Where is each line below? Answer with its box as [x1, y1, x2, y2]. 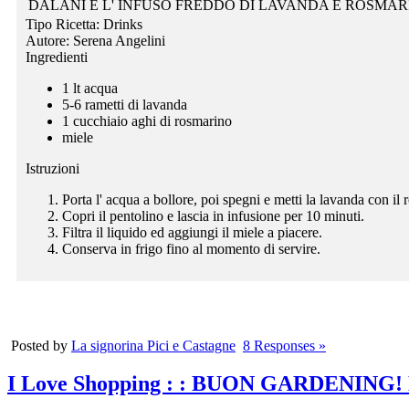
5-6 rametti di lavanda [62, 96, 187, 112]
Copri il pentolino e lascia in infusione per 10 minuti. [62, 207, 364, 224]
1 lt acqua [62, 79, 118, 96]
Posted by [11, 337, 71, 353]
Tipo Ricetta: [26, 16, 103, 32]
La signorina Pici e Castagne [71, 337, 236, 353]
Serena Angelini [73, 32, 165, 48]
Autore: [26, 32, 73, 48]
